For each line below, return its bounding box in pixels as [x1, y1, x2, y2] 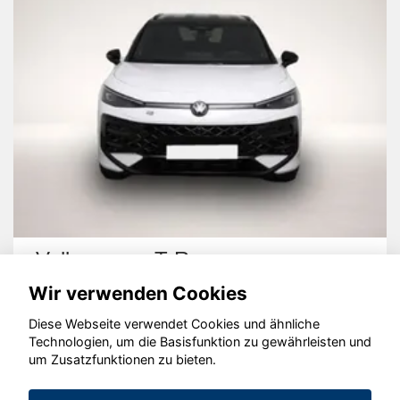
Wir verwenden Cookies [29, 281, 247, 304]
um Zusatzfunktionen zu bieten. [29, 352, 216, 368]
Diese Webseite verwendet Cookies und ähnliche [29, 316, 320, 332]
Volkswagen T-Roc [36, 247, 212, 272]
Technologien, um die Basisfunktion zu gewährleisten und [29, 334, 371, 350]
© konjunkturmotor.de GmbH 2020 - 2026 [71, 353, 329, 369]
